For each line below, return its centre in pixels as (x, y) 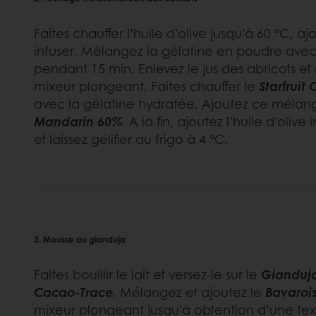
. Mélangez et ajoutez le (189, 292)
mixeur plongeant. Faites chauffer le (146, 86)
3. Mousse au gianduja (80, 239)
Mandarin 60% (78, 121)
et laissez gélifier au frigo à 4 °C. (131, 139)
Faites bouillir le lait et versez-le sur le (147, 274)
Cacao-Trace (73, 292)
